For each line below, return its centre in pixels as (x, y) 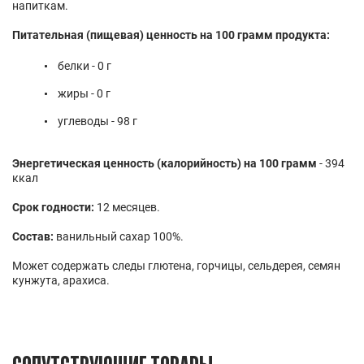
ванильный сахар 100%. (119, 237)
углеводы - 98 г (97, 121)
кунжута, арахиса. (61, 281)
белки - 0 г (84, 66)
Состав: (33, 237)
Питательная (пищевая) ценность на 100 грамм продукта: (171, 35)
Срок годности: (53, 208)
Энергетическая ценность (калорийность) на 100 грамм (165, 164)
